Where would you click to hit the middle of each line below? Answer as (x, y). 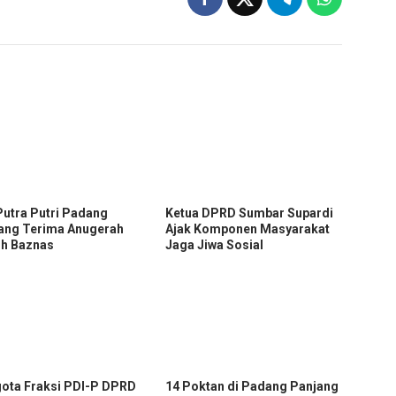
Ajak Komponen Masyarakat (248, 229)
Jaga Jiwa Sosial (215, 245)
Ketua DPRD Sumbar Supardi (250, 213)
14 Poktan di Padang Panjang (252, 387)
